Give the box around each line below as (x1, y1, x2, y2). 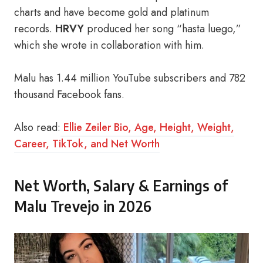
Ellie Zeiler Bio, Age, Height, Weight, (60, 120, 234, 135)
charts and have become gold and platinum (14, 5, 209, 20)
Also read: (14, 120, 60, 135)
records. (14, 21, 55, 36)
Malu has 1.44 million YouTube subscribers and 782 (14, 70, 245, 86)
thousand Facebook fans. (14, 87, 124, 102)
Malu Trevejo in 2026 (14, 197, 152, 215)
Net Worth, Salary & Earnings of (14, 176, 228, 195)
